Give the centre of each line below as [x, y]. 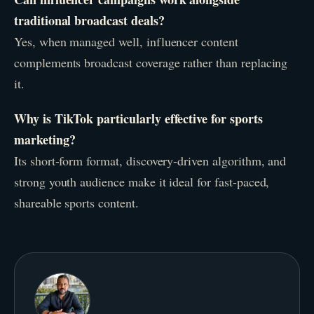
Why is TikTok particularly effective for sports [138, 119]
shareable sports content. [76, 203]
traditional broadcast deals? [89, 21]
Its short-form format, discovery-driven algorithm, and [150, 161]
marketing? [45, 140]
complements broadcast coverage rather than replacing [151, 63]
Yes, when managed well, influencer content [126, 42]
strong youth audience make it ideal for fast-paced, [142, 182]
